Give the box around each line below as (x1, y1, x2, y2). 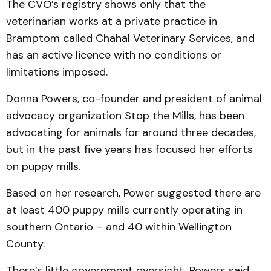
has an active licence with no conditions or (6, 48, 221, 63)
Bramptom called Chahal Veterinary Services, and (6, 31, 255, 46)
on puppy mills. (6, 159, 80, 174)
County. (6, 237, 45, 252)
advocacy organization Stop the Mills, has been (6, 108, 244, 123)
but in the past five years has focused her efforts (6, 142, 253, 157)
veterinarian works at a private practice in (6, 14, 217, 29)
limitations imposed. (6, 65, 108, 80)
